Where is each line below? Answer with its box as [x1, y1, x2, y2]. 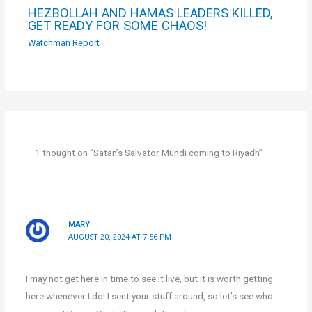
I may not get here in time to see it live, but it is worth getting [25, 272, 273, 284]
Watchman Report [28, 37, 100, 48]
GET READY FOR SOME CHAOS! [28, 17, 208, 33]
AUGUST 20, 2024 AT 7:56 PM [68, 232, 172, 242]
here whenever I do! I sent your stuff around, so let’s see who [25, 290, 273, 302]
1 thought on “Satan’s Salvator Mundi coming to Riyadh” [35, 146, 263, 158]
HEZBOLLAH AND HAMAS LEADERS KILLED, [28, 5, 273, 20]
